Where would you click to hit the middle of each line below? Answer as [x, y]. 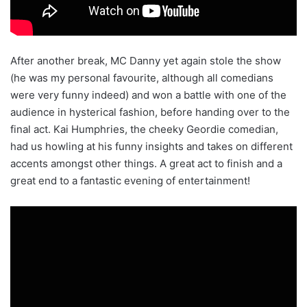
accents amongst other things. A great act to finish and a [146, 164]
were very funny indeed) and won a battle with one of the [148, 95]
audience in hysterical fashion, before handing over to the [150, 112]
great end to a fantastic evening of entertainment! [130, 181]
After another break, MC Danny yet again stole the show [146, 61]
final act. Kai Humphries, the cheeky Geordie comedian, [144, 130]
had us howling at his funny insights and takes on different [151, 147]
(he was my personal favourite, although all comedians [142, 78]
